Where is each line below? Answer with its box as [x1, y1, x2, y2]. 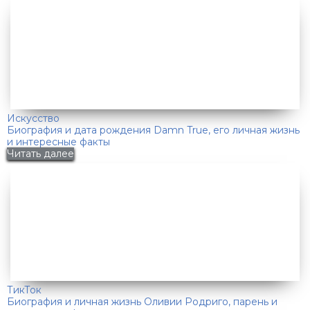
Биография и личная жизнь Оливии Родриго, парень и [7, 295, 277, 308]
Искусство [7, 111, 60, 125]
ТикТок [7, 283, 42, 296]
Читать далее [7, 147, 74, 160]
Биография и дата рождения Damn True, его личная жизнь [7, 123, 300, 136]
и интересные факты [7, 135, 110, 148]
